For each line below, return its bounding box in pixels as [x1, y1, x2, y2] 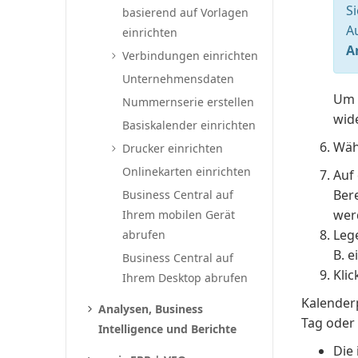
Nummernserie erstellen [122, 94, 255, 109]
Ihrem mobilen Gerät [122, 207, 236, 222]
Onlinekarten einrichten [122, 164, 252, 179]
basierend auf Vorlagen [122, 5, 249, 20]
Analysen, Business [98, 301, 204, 316]
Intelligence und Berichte [98, 321, 237, 336]
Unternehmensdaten [122, 71, 235, 86]
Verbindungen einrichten [122, 48, 259, 63]
